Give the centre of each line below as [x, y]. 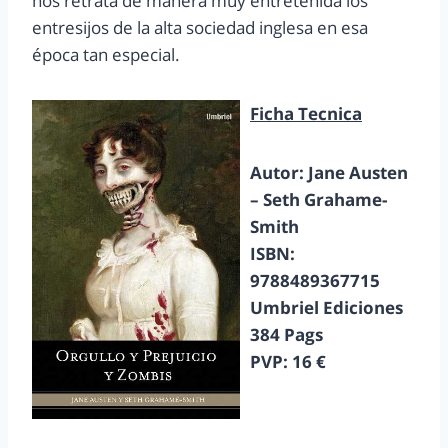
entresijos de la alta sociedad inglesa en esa [200, 28]
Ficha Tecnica [306, 114]
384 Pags [286, 335]
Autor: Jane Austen [329, 173]
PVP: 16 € [288, 362]
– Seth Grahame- [318, 200]
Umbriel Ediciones [326, 308]
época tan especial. [106, 55]
